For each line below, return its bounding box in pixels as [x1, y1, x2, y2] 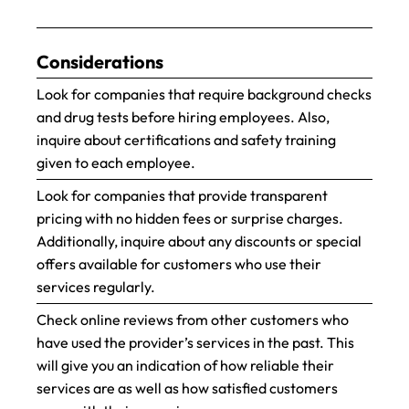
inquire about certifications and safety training [37, 131, 336, 149]
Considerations [37, 50, 163, 73]
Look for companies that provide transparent [37, 186, 328, 204]
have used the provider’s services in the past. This [37, 333, 354, 351]
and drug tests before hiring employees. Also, [37, 108, 330, 126]
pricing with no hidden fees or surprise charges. [37, 209, 343, 227]
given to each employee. [37, 153, 195, 172]
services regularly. [37, 278, 155, 296]
